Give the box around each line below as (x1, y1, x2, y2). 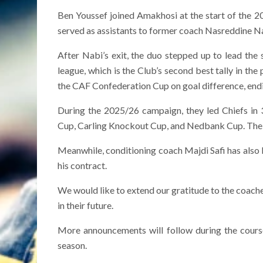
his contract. (58, 160, 107, 171)
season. (58, 240, 87, 251)
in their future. (58, 200, 113, 211)
